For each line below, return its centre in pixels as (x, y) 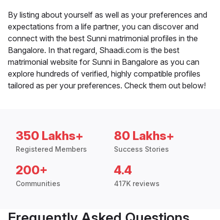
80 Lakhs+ (144, 136)
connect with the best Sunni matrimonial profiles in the (103, 39)
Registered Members (51, 149)
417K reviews (137, 184)
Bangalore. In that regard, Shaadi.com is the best (94, 50)
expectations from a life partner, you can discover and (103, 27)
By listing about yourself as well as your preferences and (108, 15)
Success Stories (141, 149)
